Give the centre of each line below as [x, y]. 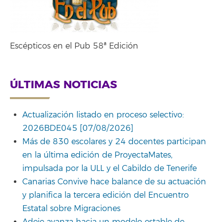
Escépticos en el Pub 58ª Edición [74, 46]
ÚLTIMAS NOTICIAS [63, 85]
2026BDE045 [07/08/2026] [78, 128]
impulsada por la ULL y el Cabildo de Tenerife [110, 168]
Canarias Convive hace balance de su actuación [114, 182]
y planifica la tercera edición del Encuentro [106, 195]
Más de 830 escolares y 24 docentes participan [114, 141]
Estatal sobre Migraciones [71, 208]
